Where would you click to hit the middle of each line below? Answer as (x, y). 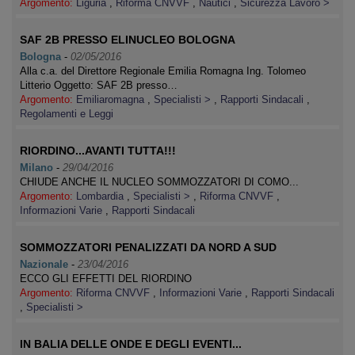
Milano (36, 168)
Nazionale (44, 264)
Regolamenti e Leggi (67, 114)
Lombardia (101, 196)
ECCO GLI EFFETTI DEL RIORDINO (106, 279)
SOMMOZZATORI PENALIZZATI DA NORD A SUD (148, 247)
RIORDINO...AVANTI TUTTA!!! (98, 151)
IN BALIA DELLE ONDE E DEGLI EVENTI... (131, 344)
